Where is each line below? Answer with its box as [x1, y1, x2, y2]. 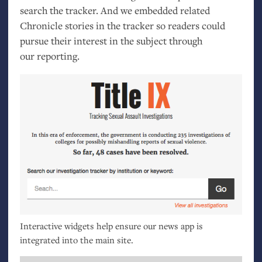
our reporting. [19, 49, 80, 63]
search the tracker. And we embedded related [19, 4, 210, 18]
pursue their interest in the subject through [19, 34, 202, 48]
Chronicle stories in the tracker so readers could [19, 19, 225, 33]
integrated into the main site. [19, 233, 133, 246]
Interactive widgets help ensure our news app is [19, 219, 203, 232]
